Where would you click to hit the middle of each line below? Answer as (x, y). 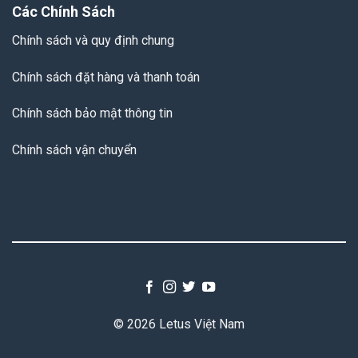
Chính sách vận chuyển (74, 150)
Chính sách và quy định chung (93, 40)
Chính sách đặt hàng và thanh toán (105, 77)
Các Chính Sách (63, 11)
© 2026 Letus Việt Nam (179, 324)
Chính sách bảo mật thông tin (92, 113)
